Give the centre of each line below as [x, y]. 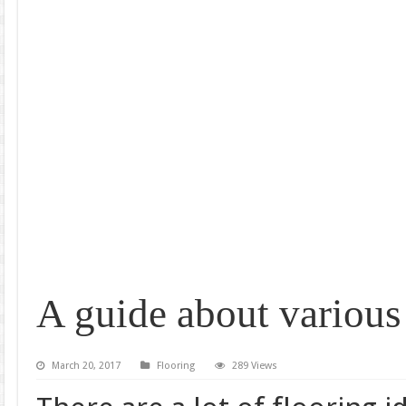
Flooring [175, 366]
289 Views [254, 366]
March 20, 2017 [86, 366]
